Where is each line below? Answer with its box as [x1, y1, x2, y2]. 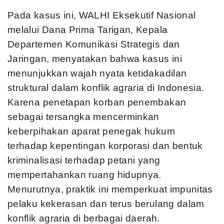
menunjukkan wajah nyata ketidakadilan [7, 68, 187, 78]
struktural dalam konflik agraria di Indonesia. [7, 82, 204, 93]
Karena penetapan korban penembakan [7, 97, 186, 107]
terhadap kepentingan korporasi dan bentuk [7, 140, 203, 151]
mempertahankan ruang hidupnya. [7, 169, 161, 180]
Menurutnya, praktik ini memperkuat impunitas [7, 184, 213, 194]
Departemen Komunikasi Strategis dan [7, 39, 180, 49]
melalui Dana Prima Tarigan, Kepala [7, 24, 168, 35]
